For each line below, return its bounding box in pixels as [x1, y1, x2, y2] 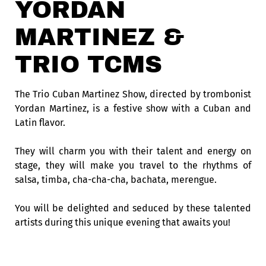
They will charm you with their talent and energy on [15, 145, 251, 157]
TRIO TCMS [15, 52, 162, 77]
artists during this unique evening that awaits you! [15, 217, 230, 228]
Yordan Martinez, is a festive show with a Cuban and [15, 103, 251, 114]
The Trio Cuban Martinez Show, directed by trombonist [15, 88, 251, 100]
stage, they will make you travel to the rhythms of [15, 160, 251, 171]
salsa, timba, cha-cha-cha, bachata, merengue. [15, 174, 217, 185]
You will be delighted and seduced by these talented [15, 202, 251, 214]
